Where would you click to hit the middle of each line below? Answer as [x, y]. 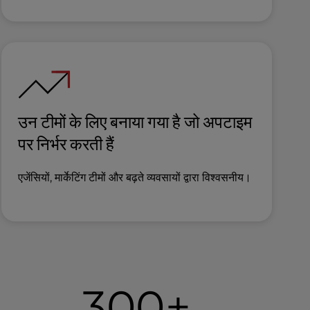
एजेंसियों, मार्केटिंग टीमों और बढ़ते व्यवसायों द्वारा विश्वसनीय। [134, 177]
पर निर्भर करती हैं [66, 144]
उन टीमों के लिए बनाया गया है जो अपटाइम [135, 122]
